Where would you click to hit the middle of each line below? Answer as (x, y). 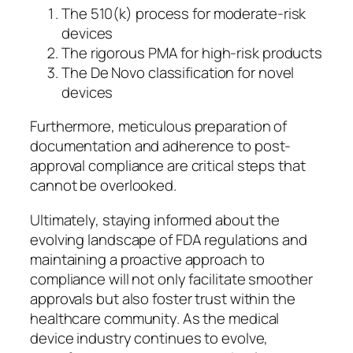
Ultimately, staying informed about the (155, 219)
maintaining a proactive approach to (147, 259)
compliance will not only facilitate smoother (171, 279)
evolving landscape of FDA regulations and (169, 239)
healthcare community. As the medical (155, 318)
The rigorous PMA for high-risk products (192, 52)
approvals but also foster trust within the (163, 298)
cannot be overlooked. (103, 186)
